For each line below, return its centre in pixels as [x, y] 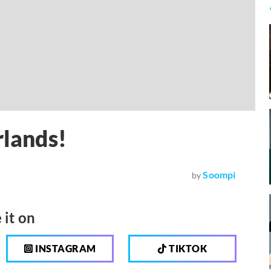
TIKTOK [187, 248]
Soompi [219, 174]
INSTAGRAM [64, 248]
